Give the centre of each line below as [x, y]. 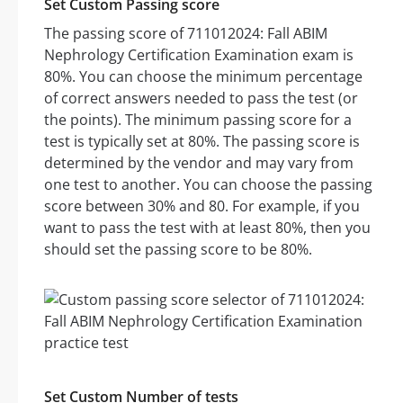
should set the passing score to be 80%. [178, 250]
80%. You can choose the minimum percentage [203, 77]
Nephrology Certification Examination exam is [199, 55]
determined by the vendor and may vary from [199, 163]
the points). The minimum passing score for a [198, 120]
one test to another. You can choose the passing [208, 185]
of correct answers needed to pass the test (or [201, 99]
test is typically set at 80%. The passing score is [202, 142]
